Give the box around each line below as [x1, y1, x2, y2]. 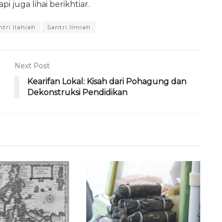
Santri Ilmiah [47, 23, 91, 31]
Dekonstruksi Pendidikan [27, 87, 127, 97]
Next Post [14, 61, 50, 70]
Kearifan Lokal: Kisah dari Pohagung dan [27, 76, 186, 86]
